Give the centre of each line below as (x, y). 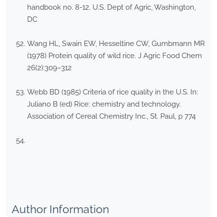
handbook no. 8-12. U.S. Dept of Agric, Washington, (111, 8)
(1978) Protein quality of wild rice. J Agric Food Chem (115, 56)
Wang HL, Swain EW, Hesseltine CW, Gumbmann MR (116, 44)
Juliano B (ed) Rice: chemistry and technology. (104, 104)
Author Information (60, 209)
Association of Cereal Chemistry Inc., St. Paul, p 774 (111, 116)
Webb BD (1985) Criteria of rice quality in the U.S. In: (113, 92)
